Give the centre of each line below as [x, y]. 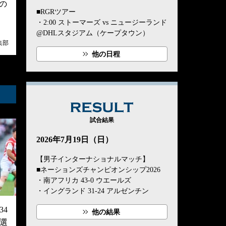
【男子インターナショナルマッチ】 [93, 159]
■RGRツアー [56, 12]
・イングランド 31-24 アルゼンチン [93, 191]
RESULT [152, 109]
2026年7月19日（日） [75, 140]
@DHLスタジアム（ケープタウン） [93, 33]
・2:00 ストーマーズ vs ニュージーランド [102, 23]
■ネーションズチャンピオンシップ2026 [98, 170]
